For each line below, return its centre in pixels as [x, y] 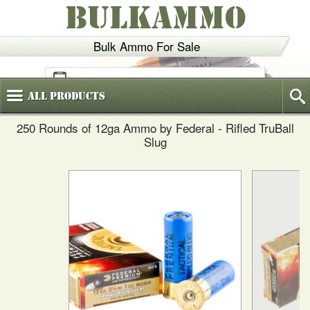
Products [76, 96]
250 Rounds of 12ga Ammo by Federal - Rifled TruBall [155, 128]
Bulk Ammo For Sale [146, 46]
